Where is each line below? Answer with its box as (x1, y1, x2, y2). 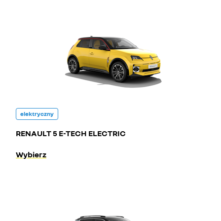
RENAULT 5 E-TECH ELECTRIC (16, 128, 126, 138)
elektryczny (20, 110, 54, 117)
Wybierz (16, 149, 46, 159)
